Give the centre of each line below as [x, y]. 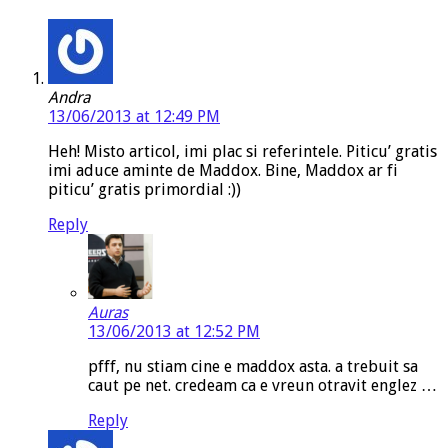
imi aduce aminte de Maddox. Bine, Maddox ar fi [223, 171]
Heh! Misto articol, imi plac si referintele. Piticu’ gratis [242, 152]
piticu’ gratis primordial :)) [144, 190]
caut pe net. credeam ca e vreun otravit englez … [262, 386]
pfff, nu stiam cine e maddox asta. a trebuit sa [253, 367]
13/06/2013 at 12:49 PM [134, 117]
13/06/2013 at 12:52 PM [174, 332]
